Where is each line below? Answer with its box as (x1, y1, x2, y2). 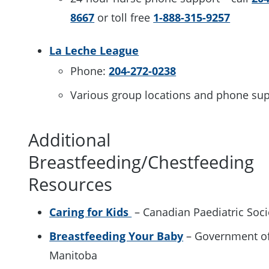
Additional (28, 127, 111, 151)
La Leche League (49, 43, 139, 58)
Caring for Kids (49, 204, 132, 219)
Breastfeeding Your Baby (49, 228, 184, 243)
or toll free (94, 10, 154, 25)
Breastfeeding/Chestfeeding (28, 150, 255, 174)
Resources (28, 172, 118, 196)
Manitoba (49, 247, 98, 262)
